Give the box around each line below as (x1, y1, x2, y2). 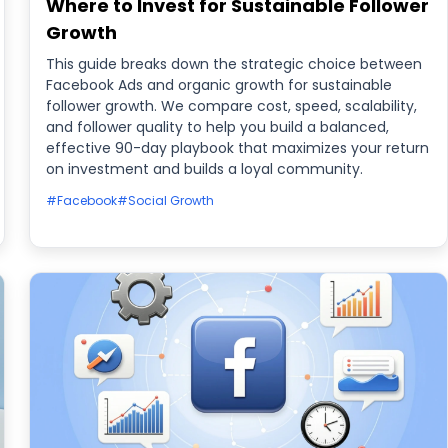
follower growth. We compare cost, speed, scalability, (46, 96, 418, 116)
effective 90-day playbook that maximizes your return (46, 138, 430, 158)
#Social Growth (117, 192, 215, 209)
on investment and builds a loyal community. (46, 159, 364, 179)
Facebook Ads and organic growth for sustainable (46, 75, 393, 95)
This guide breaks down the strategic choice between (46, 54, 423, 74)
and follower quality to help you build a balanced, (46, 117, 390, 137)
